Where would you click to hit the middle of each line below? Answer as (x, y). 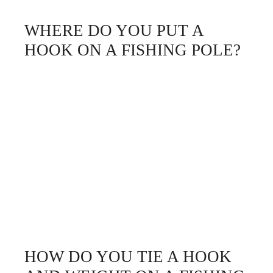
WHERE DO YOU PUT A (114, 30)
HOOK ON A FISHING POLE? (133, 50)
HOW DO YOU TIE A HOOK (128, 256)
